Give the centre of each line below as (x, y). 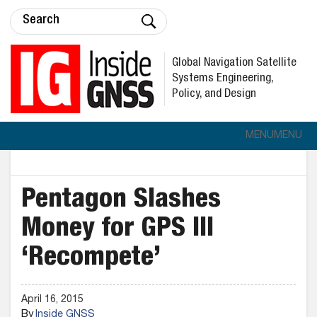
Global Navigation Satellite (234, 63)
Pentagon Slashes (121, 201)
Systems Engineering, (223, 79)
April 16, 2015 (52, 300)
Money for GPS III (117, 230)
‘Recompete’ (91, 259)
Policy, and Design (214, 94)
